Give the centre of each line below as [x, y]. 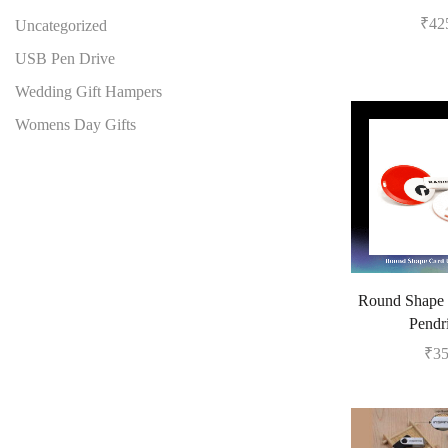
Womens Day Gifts [75, 125]
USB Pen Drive [65, 59]
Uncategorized [61, 26]
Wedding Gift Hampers [88, 92]
